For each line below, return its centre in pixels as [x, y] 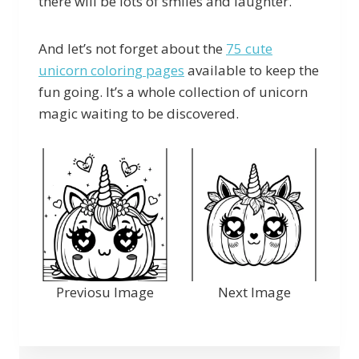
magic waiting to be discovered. [139, 113]
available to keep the [252, 70]
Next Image [254, 292]
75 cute [249, 48]
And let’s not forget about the [132, 48]
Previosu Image [105, 292]
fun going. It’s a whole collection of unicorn [173, 91]
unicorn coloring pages [111, 70]
